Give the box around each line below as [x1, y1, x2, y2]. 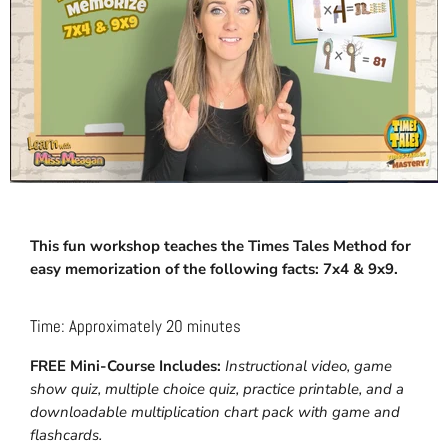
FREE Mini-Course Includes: [30, 356, 221, 376]
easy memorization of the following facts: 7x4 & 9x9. [30, 259, 398, 279]
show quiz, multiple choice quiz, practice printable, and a [30, 379, 404, 399]
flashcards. [30, 425, 102, 445]
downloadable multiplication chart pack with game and [30, 402, 400, 422]
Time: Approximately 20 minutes [30, 315, 241, 337]
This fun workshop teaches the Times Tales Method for [30, 236, 411, 256]
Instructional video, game [225, 356, 392, 376]
